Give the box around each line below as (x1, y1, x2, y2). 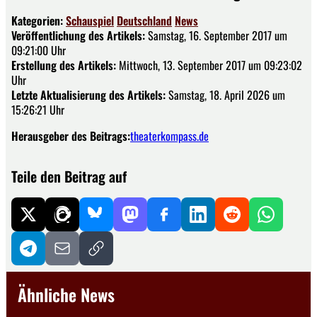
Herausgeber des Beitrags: (11, 127, 130, 145)
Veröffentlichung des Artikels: (11, 27, 145, 45)
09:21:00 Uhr (11, 42, 66, 59)
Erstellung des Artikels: (11, 57, 116, 74)
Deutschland (117, 12, 172, 30)
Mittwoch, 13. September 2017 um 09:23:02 (116, 57, 302, 74)
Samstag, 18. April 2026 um (166, 86, 285, 104)
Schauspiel (66, 12, 114, 30)
